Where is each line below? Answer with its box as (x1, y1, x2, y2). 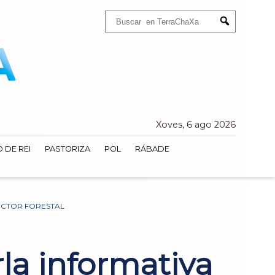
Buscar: (104, 9, 128, 18)
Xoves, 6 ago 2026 (156, 119, 236, 131)
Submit (224, 27, 250, 37)
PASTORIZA (44, 144, 90, 154)
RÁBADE (134, 144, 169, 154)
